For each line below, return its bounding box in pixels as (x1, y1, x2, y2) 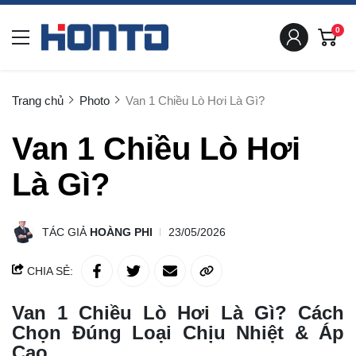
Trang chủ (12, 94, 64, 107)
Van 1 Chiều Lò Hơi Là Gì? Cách (12, 302, 344, 323)
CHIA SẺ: (24, 265, 73, 277)
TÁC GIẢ (42, 226, 90, 238)
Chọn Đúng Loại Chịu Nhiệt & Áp (12, 322, 344, 343)
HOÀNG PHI (90, 226, 153, 238)
